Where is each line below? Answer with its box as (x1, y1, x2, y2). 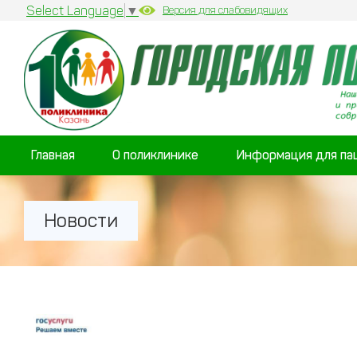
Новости (44, 209, 118, 232)
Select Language (26, 3, 124, 19)
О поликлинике (112, 147, 199, 163)
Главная (30, 147, 75, 163)
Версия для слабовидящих (163, 4, 288, 16)
